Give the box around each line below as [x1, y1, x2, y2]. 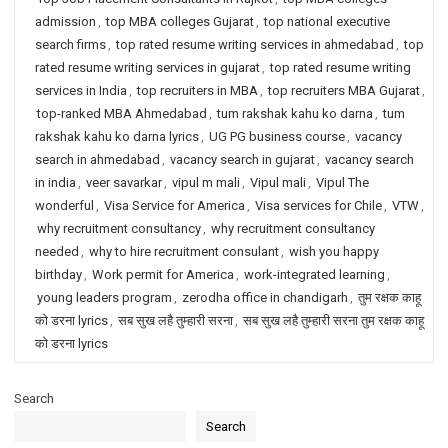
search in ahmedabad [35, 152, 160, 167]
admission [35, 14, 96, 29]
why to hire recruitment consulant [89, 244, 279, 259]
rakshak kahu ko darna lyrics [35, 129, 199, 144]
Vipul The [316, 175, 369, 190]
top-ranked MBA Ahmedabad [37, 106, 207, 121]
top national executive [264, 14, 390, 29]
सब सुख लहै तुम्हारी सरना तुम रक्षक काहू [243, 313, 424, 328]
